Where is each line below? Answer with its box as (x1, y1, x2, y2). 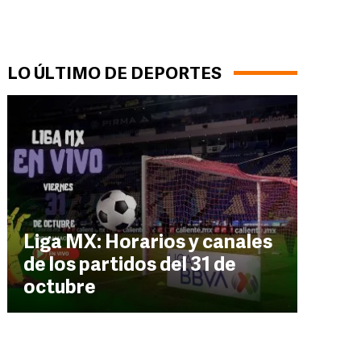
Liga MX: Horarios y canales (23, 234, 272, 253)
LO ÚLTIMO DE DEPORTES (7, 66, 222, 83)
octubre (23, 279, 96, 298)
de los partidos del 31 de (23, 256, 236, 276)
